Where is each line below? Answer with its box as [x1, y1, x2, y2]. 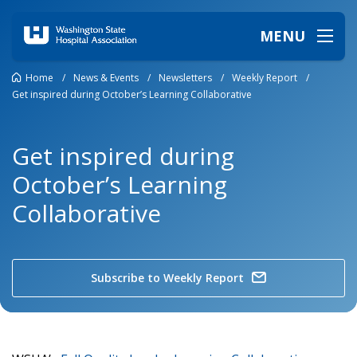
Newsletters [159, 70, 212, 84]
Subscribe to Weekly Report [91, 270, 244, 285]
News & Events [73, 70, 139, 84]
